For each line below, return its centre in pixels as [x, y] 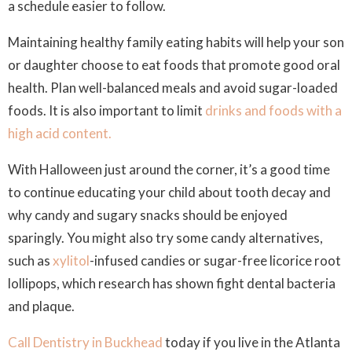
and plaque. [41, 306]
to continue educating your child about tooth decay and [169, 192]
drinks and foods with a [273, 110]
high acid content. [60, 133]
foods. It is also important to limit [106, 110]
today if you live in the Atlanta [251, 342]
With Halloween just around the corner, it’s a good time [169, 169]
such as [30, 260]
